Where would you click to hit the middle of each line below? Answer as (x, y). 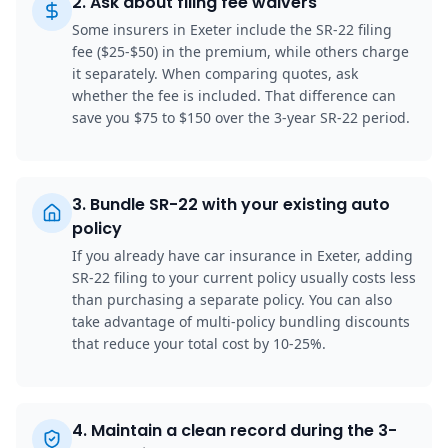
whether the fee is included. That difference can (234, 95)
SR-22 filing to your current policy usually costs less (244, 277)
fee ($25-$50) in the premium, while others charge (240, 51)
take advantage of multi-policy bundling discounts (241, 321)
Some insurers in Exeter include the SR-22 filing (232, 29)
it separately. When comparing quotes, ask (215, 73)
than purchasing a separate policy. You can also (232, 299)
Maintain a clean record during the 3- (244, 430)
